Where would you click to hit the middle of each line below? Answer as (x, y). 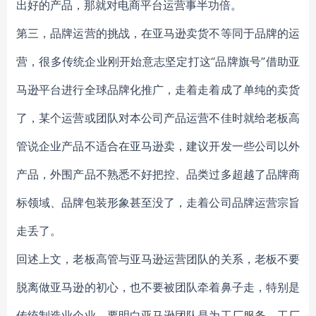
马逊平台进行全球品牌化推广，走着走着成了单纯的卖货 (158, 90)
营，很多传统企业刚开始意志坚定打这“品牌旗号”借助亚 (158, 61)
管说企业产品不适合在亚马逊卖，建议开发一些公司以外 (158, 146)
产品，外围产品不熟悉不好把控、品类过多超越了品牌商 (158, 174)
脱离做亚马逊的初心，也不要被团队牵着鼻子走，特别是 (158, 287)
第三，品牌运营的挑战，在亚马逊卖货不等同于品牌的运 (158, 33)
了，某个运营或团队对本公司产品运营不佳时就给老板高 (158, 118)
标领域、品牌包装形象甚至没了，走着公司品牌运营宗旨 (158, 202)
